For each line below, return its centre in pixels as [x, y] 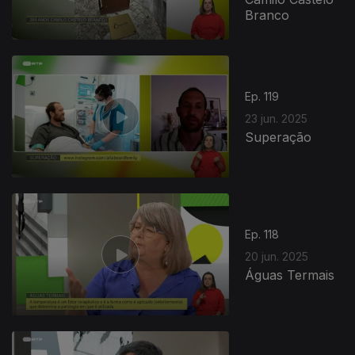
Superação [279, 137]
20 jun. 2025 [277, 256]
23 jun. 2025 [277, 118]
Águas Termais [290, 275]
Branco [267, 15]
